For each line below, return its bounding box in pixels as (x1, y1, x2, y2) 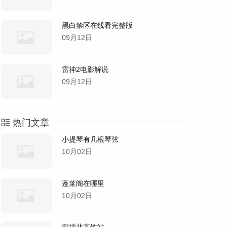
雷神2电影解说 (61, 64, 108, 74)
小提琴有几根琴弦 (61, 134, 119, 144)
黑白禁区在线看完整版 (61, 20, 133, 30)
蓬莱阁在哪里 (61, 178, 104, 188)
